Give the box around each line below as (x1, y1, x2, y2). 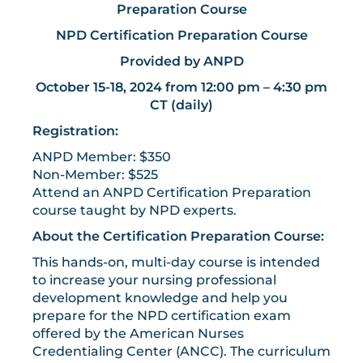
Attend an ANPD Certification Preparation (32, 185, 311, 201)
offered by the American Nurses (32, 326, 244, 342)
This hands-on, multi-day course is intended (32, 254, 320, 271)
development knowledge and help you (32, 290, 288, 306)
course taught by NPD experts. (32, 203, 237, 219)
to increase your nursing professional (32, 272, 276, 288)
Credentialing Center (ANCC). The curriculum (32, 344, 331, 360)
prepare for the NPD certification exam (32, 308, 291, 324)
